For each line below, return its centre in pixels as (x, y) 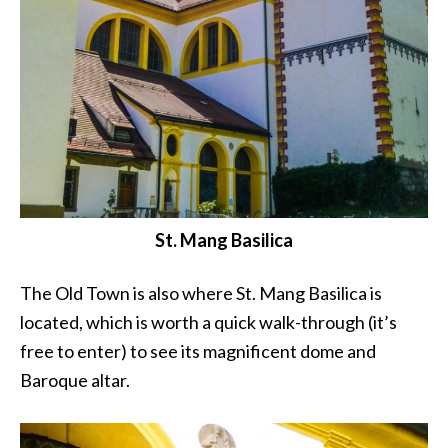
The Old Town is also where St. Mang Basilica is (201, 293)
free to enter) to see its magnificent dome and (198, 351)
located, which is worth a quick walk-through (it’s (208, 322)
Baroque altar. (75, 380)
